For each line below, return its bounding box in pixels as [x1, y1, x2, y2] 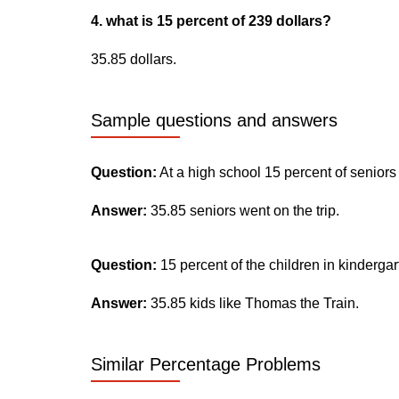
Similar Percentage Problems [91, 354, 321, 374]
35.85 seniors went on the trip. [147, 203, 339, 218]
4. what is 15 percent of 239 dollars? [91, 13, 331, 28]
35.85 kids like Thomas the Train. [147, 296, 359, 311]
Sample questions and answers [91, 110, 338, 130]
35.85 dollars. [91, 52, 176, 67]
